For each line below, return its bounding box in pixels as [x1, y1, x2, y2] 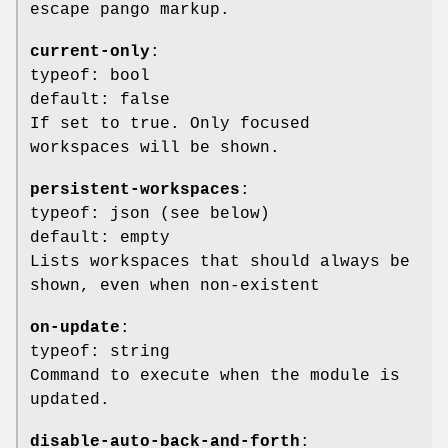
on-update [30, 318, 120, 337]
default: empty [30, 228, 170, 247]
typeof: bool [30, 66, 150, 85]
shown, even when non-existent [30, 276, 320, 295]
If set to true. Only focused [30, 114, 310, 133]
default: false [30, 90, 170, 109]
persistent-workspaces [30, 180, 240, 199]
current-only [30, 42, 150, 61]
